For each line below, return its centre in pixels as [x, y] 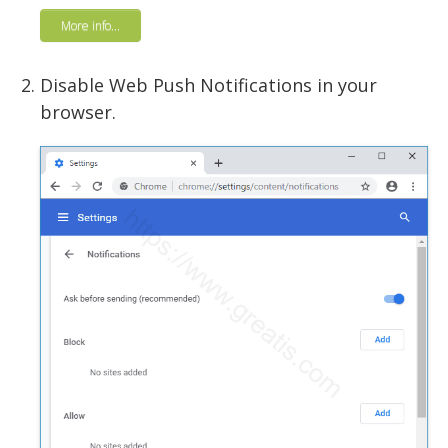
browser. [78, 112]
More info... [90, 26]
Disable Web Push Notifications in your [208, 85]
